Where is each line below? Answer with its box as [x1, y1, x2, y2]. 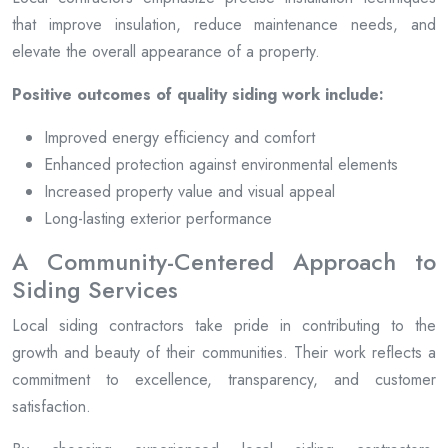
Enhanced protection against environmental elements [44, 153, 398, 177]
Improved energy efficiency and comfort [44, 126, 315, 150]
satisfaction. [12, 395, 91, 419]
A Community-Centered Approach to [12, 245, 436, 280]
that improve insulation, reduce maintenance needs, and [12, 13, 436, 37]
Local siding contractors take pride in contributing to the [12, 314, 436, 338]
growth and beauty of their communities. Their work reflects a [12, 341, 436, 365]
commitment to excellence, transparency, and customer [12, 368, 436, 392]
